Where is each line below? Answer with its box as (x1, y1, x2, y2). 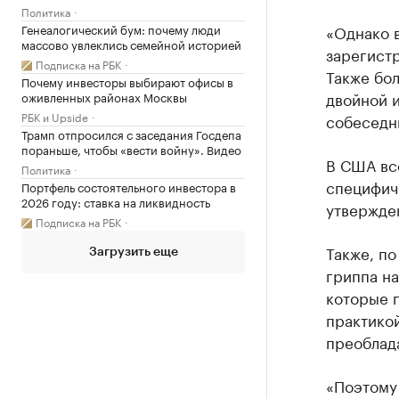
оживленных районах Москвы (21, 86, 187, 105)
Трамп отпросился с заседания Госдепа (21, 124, 241, 142)
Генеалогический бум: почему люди (21, 19, 221, 37)
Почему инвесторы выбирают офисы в (21, 71, 233, 90)
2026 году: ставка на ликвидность (21, 191, 210, 210)
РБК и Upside (21, 107, 88, 125)
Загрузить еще (88, 245, 178, 258)
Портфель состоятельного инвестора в (21, 176, 236, 195)
